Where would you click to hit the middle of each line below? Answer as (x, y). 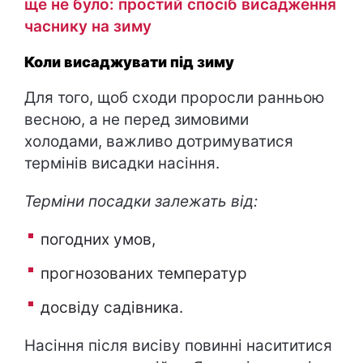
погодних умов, (98, 239)
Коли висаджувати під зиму (129, 62)
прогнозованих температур (144, 273)
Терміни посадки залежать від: (141, 201)
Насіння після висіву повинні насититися (178, 346)
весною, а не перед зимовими (137, 120)
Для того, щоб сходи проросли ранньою (174, 98)
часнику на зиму (88, 26)
